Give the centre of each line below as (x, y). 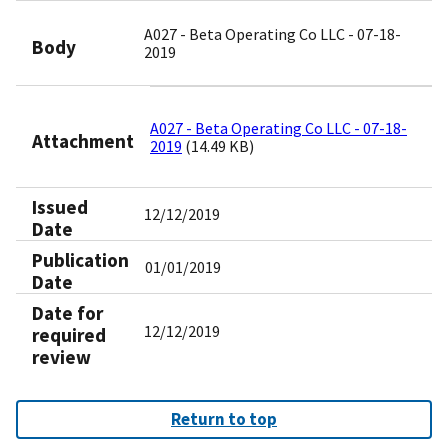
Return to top (224, 419)
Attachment (83, 140)
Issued (60, 207)
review (61, 357)
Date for (67, 313)
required (69, 335)
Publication (80, 260)
